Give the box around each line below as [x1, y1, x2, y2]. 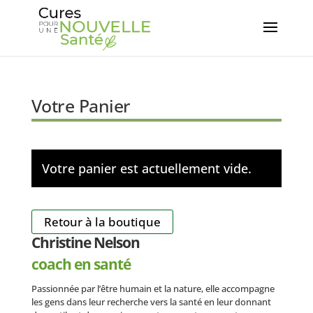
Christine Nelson [31, 233, 140, 252]
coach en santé [31, 254, 131, 274]
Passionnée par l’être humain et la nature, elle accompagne [31, 282, 275, 295]
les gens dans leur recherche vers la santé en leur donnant [31, 296, 271, 308]
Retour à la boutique [43, 214, 161, 230]
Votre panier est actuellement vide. [41, 160, 252, 177]
